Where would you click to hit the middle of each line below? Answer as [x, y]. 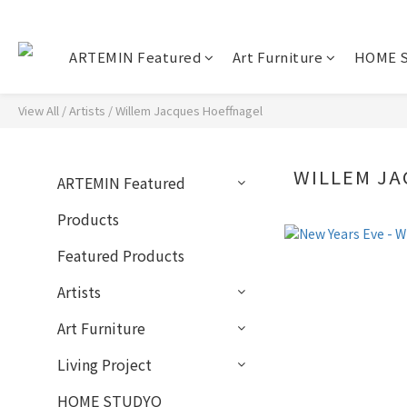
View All [39, 110]
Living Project [104, 364]
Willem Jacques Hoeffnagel [189, 110]
